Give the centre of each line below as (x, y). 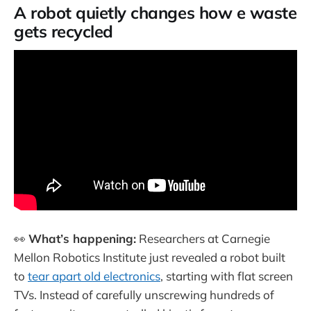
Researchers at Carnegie (203, 239)
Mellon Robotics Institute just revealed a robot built (150, 258)
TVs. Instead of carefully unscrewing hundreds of (144, 295)
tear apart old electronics (94, 276)
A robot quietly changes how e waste (155, 12)
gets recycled (64, 31)
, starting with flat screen (227, 276)
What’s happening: (82, 239)
